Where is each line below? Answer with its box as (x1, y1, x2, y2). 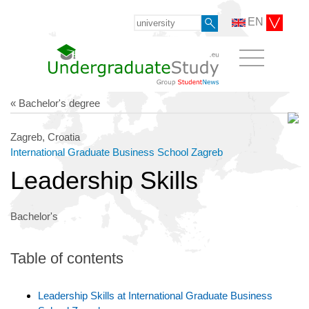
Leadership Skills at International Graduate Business (38, 289, 272, 301)
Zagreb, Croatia (10, 130, 80, 143)
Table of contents (10, 249, 123, 267)
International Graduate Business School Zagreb (10, 146, 223, 158)
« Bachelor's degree (10, 97, 100, 109)
